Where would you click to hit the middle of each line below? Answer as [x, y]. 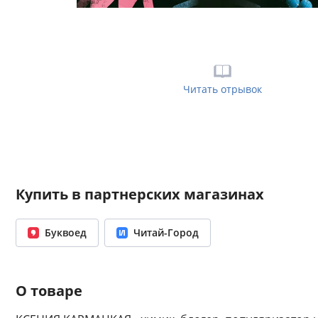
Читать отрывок [222, 89]
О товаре [49, 291]
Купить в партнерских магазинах [140, 194]
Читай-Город [166, 232]
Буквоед [66, 232]
